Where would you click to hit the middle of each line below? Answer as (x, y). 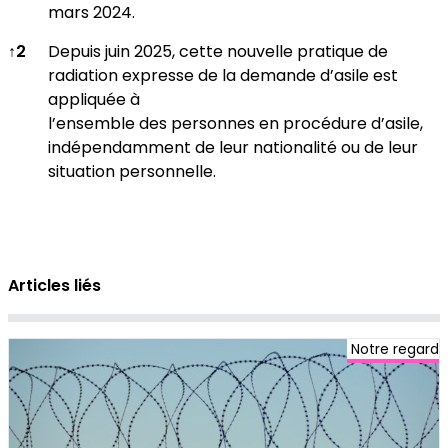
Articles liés (54, 286)
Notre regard (395, 349)
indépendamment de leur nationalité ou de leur (233, 148)
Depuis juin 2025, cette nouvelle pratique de (218, 52)
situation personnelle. (132, 172)
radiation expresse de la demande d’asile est (223, 76)
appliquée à (94, 100)
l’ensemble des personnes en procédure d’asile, (235, 124)
